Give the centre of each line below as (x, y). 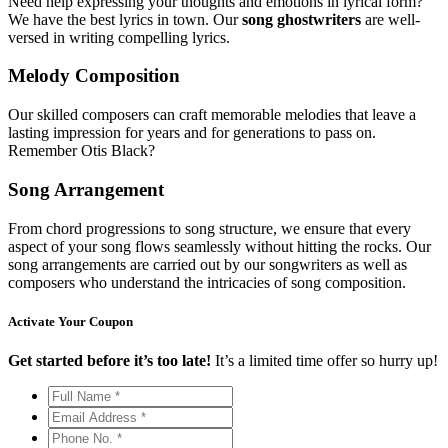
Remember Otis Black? (81, 151)
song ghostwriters (303, 19)
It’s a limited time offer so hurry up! (326, 360)
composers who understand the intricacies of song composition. (207, 282)
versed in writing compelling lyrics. (119, 37)
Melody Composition (94, 76)
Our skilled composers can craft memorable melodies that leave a (212, 115)
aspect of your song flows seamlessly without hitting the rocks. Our (219, 246)
